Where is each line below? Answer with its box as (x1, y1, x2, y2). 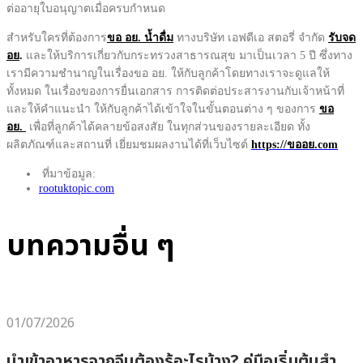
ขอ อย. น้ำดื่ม (107, 32, 173, 45)
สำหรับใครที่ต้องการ (6, 32, 107, 45)
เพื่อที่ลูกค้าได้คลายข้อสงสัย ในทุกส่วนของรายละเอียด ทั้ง (26, 121, 310, 134)
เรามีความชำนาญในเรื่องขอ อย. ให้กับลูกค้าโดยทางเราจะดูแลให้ (6, 67, 330, 80)
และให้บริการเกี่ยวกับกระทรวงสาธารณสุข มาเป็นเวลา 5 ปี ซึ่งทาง (23, 49, 352, 62)
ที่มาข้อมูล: (39, 168, 96, 181)
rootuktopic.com (39, 182, 114, 195)
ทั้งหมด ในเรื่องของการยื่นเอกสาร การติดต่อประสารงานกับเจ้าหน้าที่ (6, 85, 344, 98)
